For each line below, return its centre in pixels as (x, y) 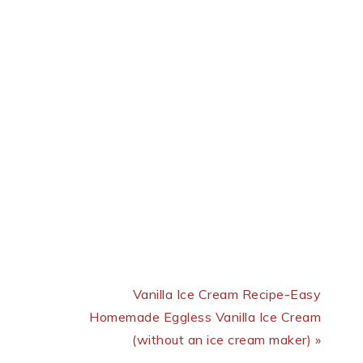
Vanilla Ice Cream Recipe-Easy (226, 295)
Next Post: (288, 272)
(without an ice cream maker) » (226, 340)
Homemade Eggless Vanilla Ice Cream (205, 317)
